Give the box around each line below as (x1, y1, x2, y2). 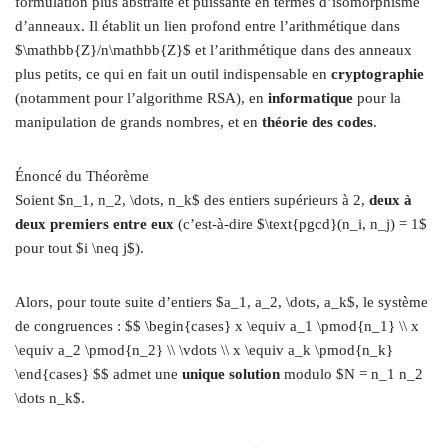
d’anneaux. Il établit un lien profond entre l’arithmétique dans (15, 18, 400, 34)
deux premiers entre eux (15, 216, 174, 232)
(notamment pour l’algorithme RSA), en (15, 90, 268, 106)
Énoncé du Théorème (15, 168, 149, 184)
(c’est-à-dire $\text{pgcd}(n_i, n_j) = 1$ (174, 216, 427, 232)
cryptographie (331, 66, 424, 82)
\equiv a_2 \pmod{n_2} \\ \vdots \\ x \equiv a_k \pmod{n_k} (15, 342, 393, 358)
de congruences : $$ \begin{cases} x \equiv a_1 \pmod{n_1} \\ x (15, 318, 419, 334)
